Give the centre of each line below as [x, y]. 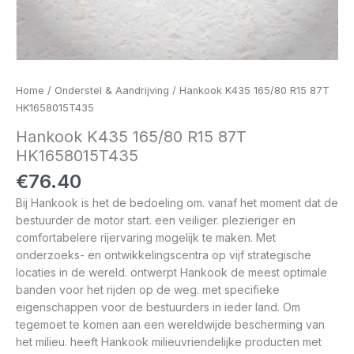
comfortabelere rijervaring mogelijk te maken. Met [146, 237]
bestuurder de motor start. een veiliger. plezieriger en [156, 220]
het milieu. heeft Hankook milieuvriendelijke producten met [169, 341]
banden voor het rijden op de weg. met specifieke [148, 289]
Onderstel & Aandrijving [112, 90]
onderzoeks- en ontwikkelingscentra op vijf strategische [164, 254]
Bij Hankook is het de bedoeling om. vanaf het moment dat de [177, 202]
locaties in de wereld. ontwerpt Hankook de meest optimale [171, 272]
